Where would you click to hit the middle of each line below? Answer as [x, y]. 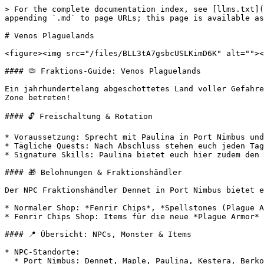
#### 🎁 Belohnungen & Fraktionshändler [93, 172]
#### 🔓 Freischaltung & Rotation [79, 116]
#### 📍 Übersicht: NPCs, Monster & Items [98, 234]
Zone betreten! [38, 98]
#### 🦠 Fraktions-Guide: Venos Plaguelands [103, 71]
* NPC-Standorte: [42, 252]
